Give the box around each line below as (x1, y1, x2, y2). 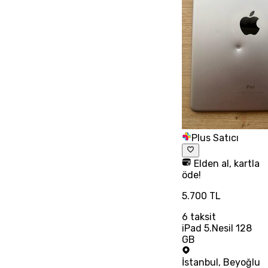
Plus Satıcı (191, 132, 239, 144)
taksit (187, 211, 216, 223)
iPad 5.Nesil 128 (181, 222, 252, 234)
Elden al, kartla (191, 157, 260, 169)
